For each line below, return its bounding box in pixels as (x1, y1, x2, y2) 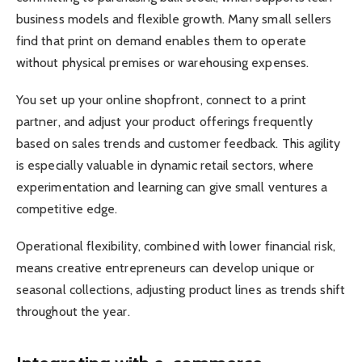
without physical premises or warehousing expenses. (16, 54, 309, 70)
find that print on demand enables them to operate (16, 32, 306, 48)
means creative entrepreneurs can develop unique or (16, 260, 314, 276)
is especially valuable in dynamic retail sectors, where (16, 157, 314, 173)
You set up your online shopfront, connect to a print (16, 91, 307, 107)
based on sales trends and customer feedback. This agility (16, 135, 341, 151)
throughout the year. (16, 304, 130, 320)
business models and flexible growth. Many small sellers (16, 11, 332, 27)
